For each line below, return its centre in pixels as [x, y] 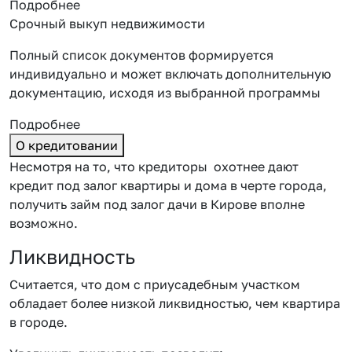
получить [38, 204]
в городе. [38, 322]
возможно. [44, 223]
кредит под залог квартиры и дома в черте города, [168, 185]
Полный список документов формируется [141, 55]
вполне [282, 204]
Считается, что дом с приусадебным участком [155, 284]
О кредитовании [67, 145]
